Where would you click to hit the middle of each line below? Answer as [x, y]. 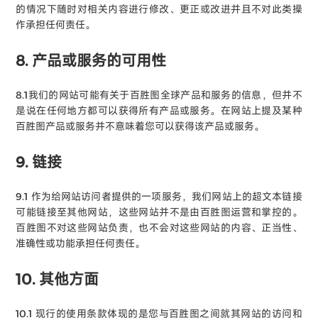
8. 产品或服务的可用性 [91, 60]
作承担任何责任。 [56, 24]
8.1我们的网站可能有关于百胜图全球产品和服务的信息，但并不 [159, 94]
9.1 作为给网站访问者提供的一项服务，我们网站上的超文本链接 [159, 196]
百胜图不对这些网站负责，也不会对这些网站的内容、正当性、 [159, 227]
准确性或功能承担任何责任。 [81, 243]
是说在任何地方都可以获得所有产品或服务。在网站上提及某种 [159, 110]
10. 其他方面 [57, 278]
